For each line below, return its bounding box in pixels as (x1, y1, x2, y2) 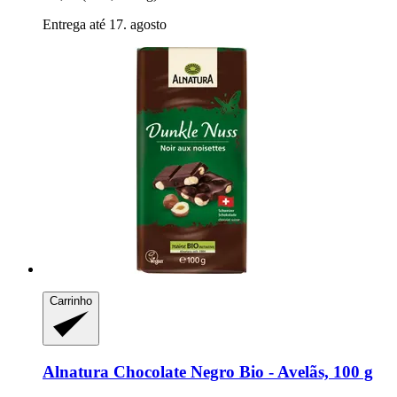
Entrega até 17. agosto (43, 16, 167, 32)
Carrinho (50, 293, 92, 307)
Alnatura (43, 362, 109, 382)
